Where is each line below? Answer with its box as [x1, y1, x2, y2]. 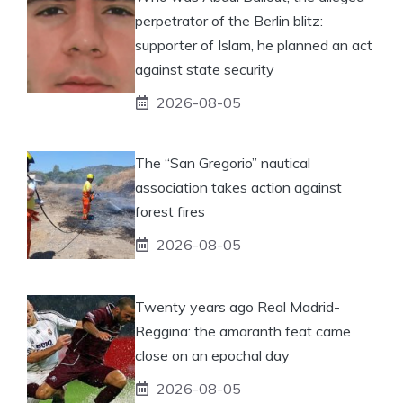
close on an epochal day [135, 345, 290, 364]
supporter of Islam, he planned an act [135, 35, 372, 54]
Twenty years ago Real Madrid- [135, 297, 340, 316]
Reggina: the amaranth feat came [135, 321, 351, 340]
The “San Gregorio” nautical [135, 153, 310, 172]
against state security [135, 59, 274, 78]
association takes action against [135, 177, 342, 196]
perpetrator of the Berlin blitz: [135, 11, 323, 30]
